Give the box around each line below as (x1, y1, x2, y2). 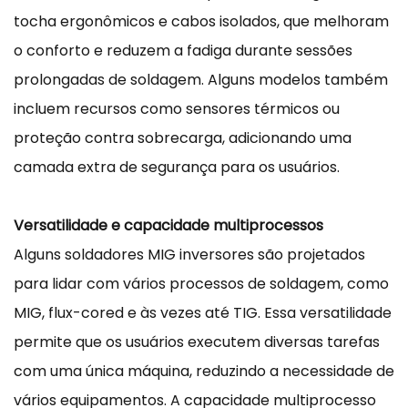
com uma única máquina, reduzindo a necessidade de (14, 360, 394, 382)
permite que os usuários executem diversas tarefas (14, 331, 380, 352)
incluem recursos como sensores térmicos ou (14, 97, 340, 119)
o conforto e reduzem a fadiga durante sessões (14, 39, 352, 61)
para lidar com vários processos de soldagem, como (14, 272, 389, 294)
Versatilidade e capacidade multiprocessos (14, 214, 323, 236)
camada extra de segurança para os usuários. (14, 156, 340, 178)
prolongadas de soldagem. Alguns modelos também (14, 68, 388, 90)
